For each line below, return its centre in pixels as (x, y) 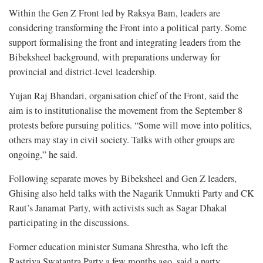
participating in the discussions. (69, 223)
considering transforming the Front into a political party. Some (128, 28)
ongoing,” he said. (43, 155)
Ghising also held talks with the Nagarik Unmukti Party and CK (131, 193)
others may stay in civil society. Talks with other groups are (122, 140)
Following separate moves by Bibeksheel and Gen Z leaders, (123, 179)
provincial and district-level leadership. (83, 72)
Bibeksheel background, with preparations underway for (114, 57)
